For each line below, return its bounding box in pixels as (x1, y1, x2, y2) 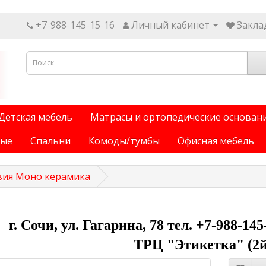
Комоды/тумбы (88, 134, 160, 148)
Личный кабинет (131, 18, 210, 31)
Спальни (30, 134, 71, 148)
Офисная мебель (178, 134, 254, 148)
